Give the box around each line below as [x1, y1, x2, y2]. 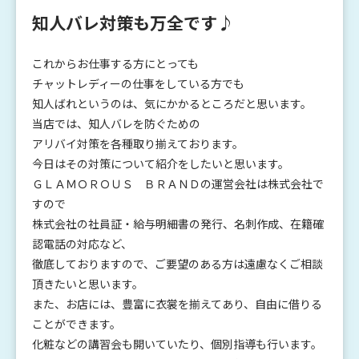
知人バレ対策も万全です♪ [32, 10, 234, 35]
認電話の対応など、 [32, 236, 132, 252]
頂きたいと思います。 [32, 276, 143, 292]
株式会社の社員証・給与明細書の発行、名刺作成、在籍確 [32, 216, 324, 232]
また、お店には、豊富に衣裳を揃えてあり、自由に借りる [32, 296, 322, 313]
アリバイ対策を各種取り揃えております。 [32, 135, 244, 152]
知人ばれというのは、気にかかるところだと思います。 [32, 95, 312, 112]
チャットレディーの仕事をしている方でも [32, 75, 244, 92]
